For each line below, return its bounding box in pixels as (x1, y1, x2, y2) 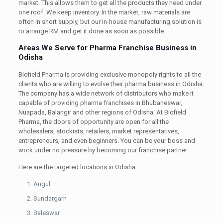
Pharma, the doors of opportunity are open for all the (18, 117, 169, 125)
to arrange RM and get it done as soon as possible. (18, 27, 165, 35)
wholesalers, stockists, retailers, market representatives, (18, 127, 179, 135)
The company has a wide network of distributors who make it (18, 89, 194, 97)
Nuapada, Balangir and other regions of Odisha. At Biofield (18, 108, 186, 116)
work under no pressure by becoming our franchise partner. (18, 146, 188, 154)
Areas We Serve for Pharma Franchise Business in (18, 43, 197, 52)
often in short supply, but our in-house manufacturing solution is (18, 17, 202, 25)
